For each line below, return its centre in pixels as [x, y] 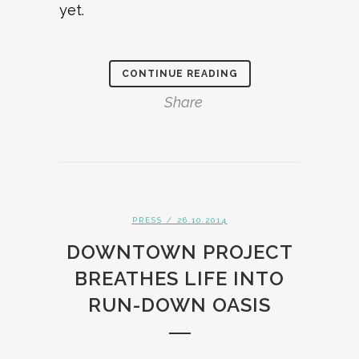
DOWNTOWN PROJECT [179, 252]
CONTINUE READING [179, 74]
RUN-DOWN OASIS [179, 305]
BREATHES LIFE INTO [179, 278]
